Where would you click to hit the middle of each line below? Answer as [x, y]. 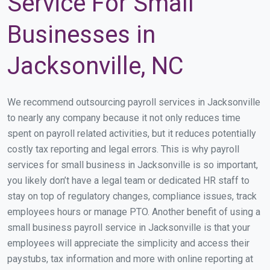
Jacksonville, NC [96, 66]
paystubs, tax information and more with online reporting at [130, 259]
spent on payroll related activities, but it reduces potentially [132, 134]
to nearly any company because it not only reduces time [124, 118]
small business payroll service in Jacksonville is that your [129, 228]
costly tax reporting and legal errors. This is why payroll [123, 149]
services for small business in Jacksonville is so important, [133, 165]
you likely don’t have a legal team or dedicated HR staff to [128, 181]
